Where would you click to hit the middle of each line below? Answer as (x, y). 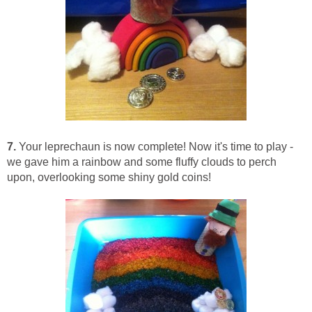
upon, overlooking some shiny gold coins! (109, 177)
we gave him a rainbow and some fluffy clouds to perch (142, 162)
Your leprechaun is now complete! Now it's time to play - (155, 146)
